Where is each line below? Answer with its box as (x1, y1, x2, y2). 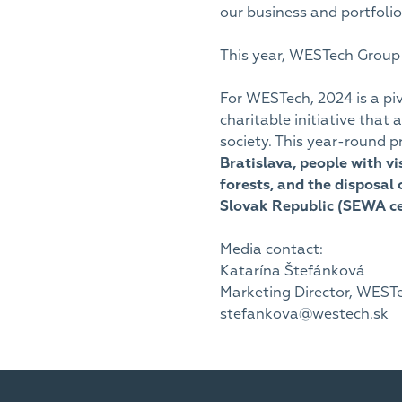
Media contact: (220, 240, 323, 258)
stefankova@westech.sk (220, 304, 389, 323)
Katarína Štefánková (220, 261, 365, 280)
